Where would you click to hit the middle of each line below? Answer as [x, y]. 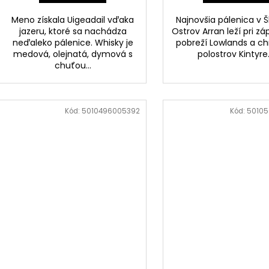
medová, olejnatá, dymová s [73, 54]
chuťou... [73, 66]
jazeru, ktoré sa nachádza [73, 32]
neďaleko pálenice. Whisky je [73, 43]
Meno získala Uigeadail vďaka [73, 20]
